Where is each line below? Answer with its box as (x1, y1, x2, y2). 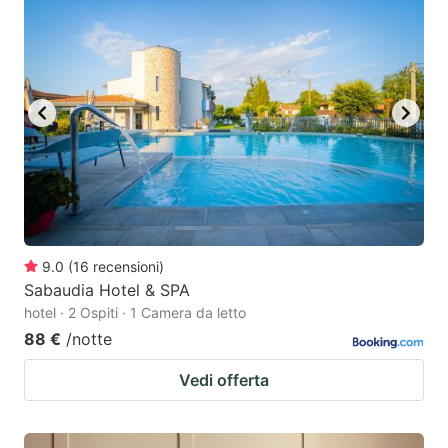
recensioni (93, 258, 159, 276)
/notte (66, 329, 112, 350)
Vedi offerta (179, 370, 269, 391)
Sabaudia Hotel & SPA (24, 280, 190, 301)
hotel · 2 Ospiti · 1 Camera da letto (24, 304, 246, 322)
